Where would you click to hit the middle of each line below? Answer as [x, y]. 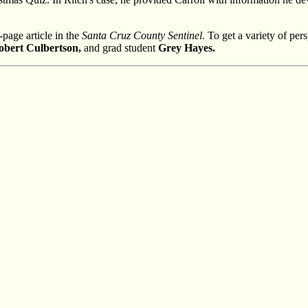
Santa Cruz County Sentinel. [143, 35]
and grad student [120, 47]
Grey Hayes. [187, 47]
